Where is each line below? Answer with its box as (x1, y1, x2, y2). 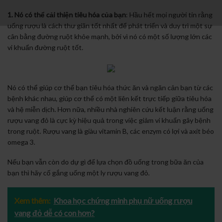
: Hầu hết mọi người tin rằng (126, 10, 213, 19)
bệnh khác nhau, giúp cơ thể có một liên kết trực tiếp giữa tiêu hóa (7, 94, 212, 103)
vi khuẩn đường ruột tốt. (7, 43, 83, 52)
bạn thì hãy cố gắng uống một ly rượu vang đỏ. (7, 168, 150, 177)
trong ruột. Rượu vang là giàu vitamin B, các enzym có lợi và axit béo (7, 126, 214, 135)
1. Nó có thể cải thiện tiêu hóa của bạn (7, 10, 126, 19)
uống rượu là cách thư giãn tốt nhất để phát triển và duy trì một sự (7, 21, 212, 30)
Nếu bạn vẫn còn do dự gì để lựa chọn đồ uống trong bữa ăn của (7, 157, 204, 166)
